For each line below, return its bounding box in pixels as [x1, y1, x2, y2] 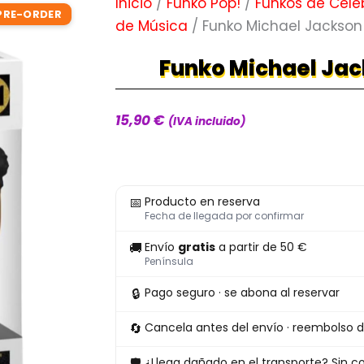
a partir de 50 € [215, 239, 307, 256]
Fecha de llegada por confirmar [145, 209, 304, 223]
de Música [115, 16, 188, 36]
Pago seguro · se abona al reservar [145, 284, 340, 301]
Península [145, 254, 193, 269]
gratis [178, 239, 215, 256]
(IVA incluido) [168, 114, 245, 130]
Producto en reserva [145, 193, 260, 210]
